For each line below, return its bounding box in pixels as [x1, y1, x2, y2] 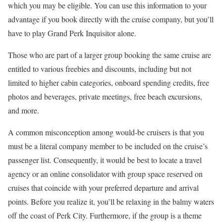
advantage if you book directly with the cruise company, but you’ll [8, 13, 214, 24]
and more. [8, 105, 39, 115]
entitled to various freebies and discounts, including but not [8, 63, 191, 74]
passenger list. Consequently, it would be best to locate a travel [8, 154, 202, 165]
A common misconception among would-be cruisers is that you [8, 126, 204, 137]
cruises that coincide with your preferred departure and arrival [8, 182, 199, 193]
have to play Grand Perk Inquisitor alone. [8, 27, 136, 38]
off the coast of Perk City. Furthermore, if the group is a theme [8, 210, 202, 221]
